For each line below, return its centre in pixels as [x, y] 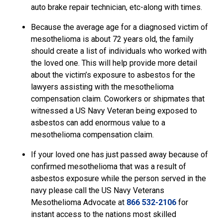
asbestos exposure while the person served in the [118, 178]
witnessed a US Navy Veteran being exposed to [114, 111]
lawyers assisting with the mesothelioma [102, 87]
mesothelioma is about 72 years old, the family [112, 39]
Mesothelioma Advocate [73, 202]
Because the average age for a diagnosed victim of [119, 27]
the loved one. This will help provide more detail [114, 63]
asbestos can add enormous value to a [98, 123]
